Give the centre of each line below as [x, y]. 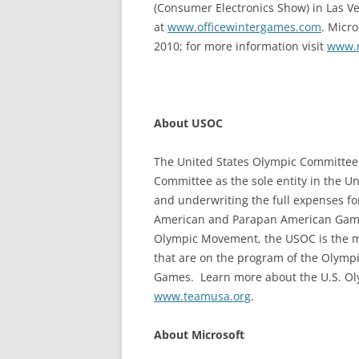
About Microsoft [199, 335]
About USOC [188, 123]
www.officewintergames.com [244, 27]
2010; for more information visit [240, 46]
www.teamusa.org [202, 296]
